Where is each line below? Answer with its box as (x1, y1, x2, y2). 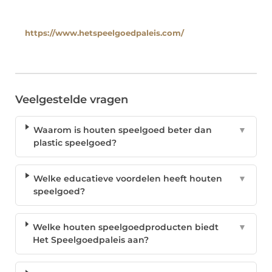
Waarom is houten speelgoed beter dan (33, 124, 212, 136)
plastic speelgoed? (33, 137, 117, 149)
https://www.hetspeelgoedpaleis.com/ (25, 29, 184, 38)
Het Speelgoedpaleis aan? (32, 234, 149, 246)
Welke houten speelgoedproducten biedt (32, 222, 219, 233)
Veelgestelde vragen (15, 93, 128, 107)
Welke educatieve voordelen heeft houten (33, 173, 223, 185)
